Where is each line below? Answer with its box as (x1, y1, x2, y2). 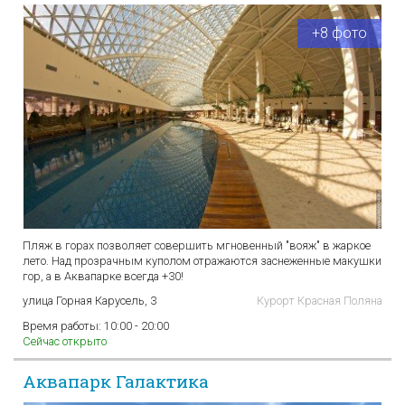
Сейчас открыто (23, 334, 107, 348)
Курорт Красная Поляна (257, 294, 382, 307)
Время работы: (23, 318, 104, 333)
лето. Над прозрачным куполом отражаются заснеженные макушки (23, 253, 381, 268)
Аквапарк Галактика (23, 369, 209, 392)
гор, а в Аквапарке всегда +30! (23, 268, 184, 283)
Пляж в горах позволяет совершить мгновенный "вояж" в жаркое (23, 238, 371, 252)
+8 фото (312, 24, 367, 42)
